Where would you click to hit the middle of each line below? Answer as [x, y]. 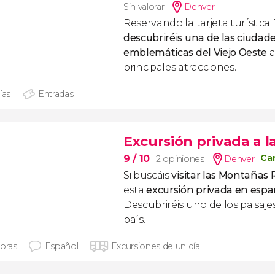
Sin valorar [144, 7]
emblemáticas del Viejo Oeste [196, 52]
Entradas [56, 94]
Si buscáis [148, 175]
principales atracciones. [180, 67]
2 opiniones [180, 159]
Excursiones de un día [155, 246]
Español [61, 246]
